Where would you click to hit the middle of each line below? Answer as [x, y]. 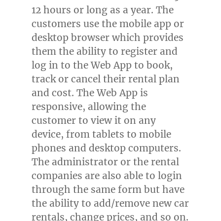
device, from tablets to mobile [101, 134]
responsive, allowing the [89, 107]
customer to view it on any [93, 121]
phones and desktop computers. [106, 148]
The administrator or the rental [105, 162]
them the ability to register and [104, 52]
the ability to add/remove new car [110, 203]
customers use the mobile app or [108, 24]
